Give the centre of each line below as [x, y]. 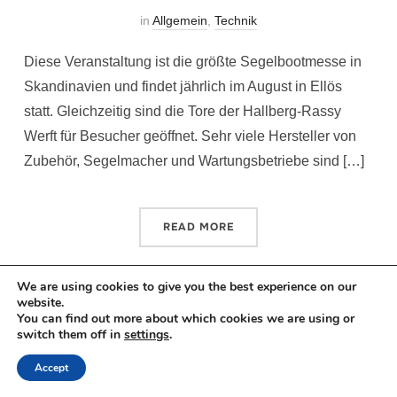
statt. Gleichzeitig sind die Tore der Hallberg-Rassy [182, 111]
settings [147, 335]
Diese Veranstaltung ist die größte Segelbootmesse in [192, 61]
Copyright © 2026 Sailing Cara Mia [198, 343]
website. [40, 303]
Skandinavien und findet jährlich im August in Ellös [183, 86]
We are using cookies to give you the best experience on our [187, 287]
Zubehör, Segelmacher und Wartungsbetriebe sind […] [194, 160]
